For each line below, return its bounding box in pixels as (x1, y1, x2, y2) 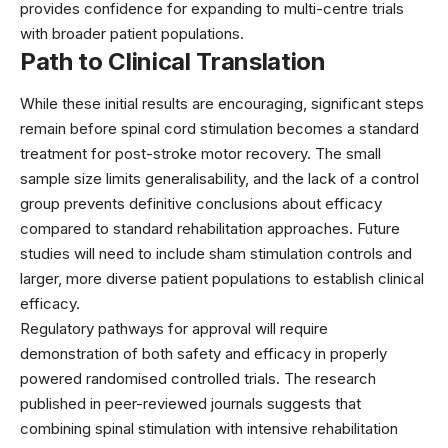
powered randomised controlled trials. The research (20, 368, 376, 388)
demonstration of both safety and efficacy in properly (20, 343, 387, 363)
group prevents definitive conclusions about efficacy (20, 193, 382, 213)
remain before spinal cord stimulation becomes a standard (20, 118, 419, 138)
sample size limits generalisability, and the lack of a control (20, 168, 419, 188)
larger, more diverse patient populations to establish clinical (20, 268, 424, 288)
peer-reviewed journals (105, 393, 263, 413)
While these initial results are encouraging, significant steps (20, 93, 424, 113)
